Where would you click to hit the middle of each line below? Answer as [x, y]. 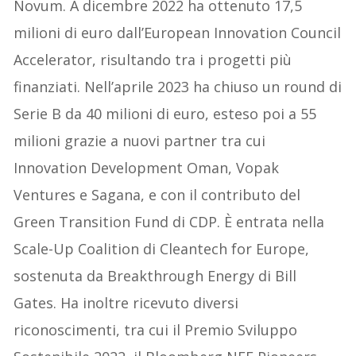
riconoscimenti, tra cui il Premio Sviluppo [156, 329]
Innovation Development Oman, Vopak [147, 167]
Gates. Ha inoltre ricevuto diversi [126, 302]
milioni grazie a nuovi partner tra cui [140, 140]
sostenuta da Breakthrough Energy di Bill [155, 275]
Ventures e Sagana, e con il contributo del [157, 194]
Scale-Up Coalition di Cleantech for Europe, [162, 248]
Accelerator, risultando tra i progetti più [153, 59]
